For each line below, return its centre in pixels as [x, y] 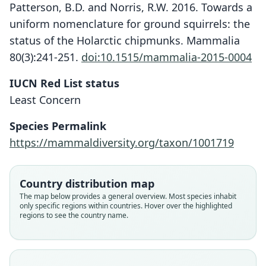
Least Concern [45, 100]
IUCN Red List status [64, 83]
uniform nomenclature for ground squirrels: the [130, 24]
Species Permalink [58, 126]
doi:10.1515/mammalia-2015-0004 [167, 57]
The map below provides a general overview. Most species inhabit [128, 196]
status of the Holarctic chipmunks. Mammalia [125, 40]
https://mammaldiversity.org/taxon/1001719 [122, 142]
